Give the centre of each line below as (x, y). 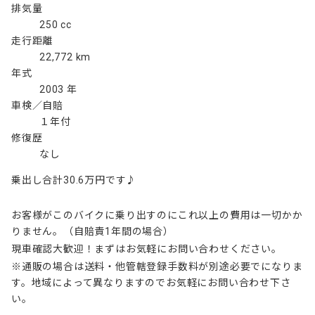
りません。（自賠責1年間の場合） (92, 231)
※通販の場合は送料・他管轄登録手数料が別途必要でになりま (157, 266)
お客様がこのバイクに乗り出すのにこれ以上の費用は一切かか (157, 215)
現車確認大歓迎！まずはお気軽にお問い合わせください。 (147, 249)
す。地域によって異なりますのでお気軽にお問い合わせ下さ (151, 282)
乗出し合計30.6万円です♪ (74, 180)
